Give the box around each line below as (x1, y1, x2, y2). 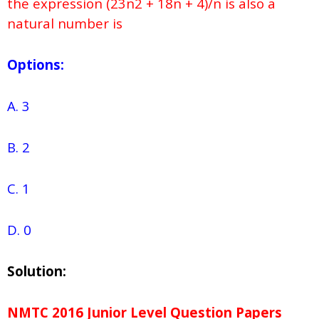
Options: (7, 56, 64, 74)
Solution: (7, 262, 66, 281)
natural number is (7, 14, 130, 33)
